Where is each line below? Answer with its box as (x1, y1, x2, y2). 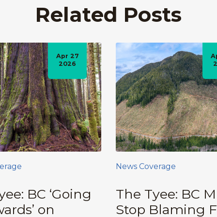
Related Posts (35, 1, 182, 27)
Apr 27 (56, 52, 79, 60)
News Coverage (116, 161, 176, 171)
